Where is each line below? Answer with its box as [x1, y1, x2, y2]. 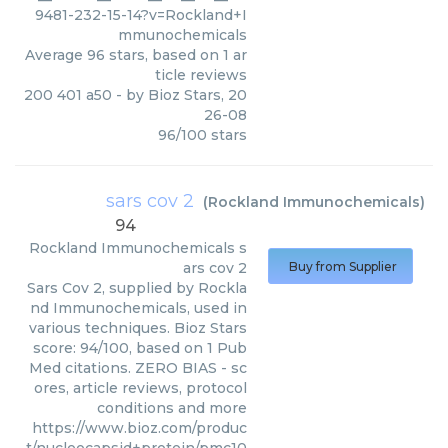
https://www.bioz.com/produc [32, 419, 247, 437]
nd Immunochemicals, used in [30, 299, 247, 317]
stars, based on [105, 46, 223, 64]
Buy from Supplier [289, 259, 397, 274]
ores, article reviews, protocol [34, 379, 247, 397]
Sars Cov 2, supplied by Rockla [27, 279, 247, 297]
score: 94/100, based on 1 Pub [33, 339, 247, 357]
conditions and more [97, 399, 247, 417]
